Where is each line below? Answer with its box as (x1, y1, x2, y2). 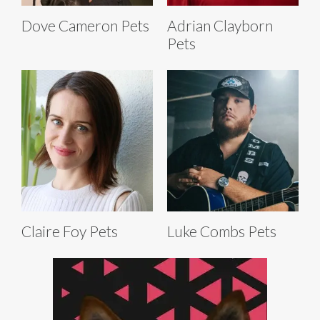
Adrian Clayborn (167, 16, 273, 35)
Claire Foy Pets (21, 222, 118, 241)
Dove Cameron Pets (21, 16, 149, 35)
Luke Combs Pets (167, 222, 276, 241)
